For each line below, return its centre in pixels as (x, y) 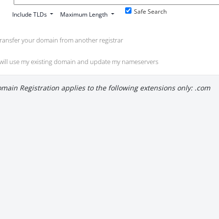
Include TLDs (30, 14)
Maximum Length (84, 14)
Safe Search (150, 11)
